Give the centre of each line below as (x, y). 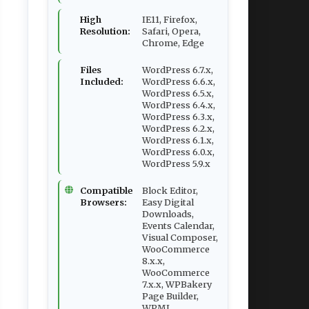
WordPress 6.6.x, (179, 81)
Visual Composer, (180, 237)
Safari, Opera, (171, 31)
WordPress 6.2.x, (178, 128)
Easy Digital (168, 202)
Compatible (106, 190)
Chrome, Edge (173, 43)
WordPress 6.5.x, (178, 93)
